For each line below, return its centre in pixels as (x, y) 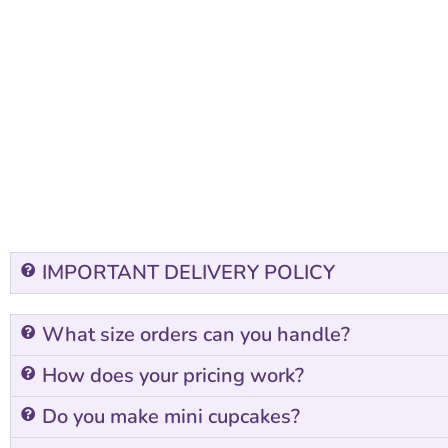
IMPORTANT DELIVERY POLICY (188, 272)
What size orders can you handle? (196, 334)
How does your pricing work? (173, 375)
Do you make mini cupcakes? (171, 416)
